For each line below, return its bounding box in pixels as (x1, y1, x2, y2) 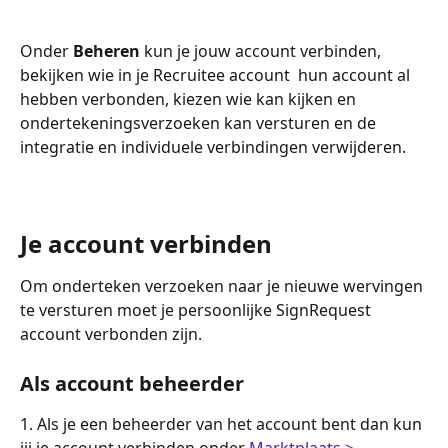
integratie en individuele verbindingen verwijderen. (20, 135, 410, 158)
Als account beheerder (20, 369, 244, 397)
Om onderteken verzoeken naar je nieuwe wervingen (20, 275, 427, 298)
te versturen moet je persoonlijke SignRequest (20, 299, 375, 322)
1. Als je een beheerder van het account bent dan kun (20, 412, 426, 435)
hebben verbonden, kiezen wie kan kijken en (20, 87, 360, 110)
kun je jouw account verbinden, (140, 39, 385, 62)
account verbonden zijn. (20, 323, 202, 346)
